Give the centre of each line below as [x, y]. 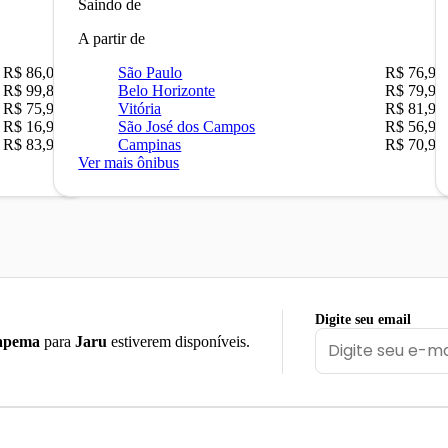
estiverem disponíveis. [178, 341]
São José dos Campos [187, 126]
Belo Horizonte [167, 90]
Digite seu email [363, 319]
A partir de [112, 38]
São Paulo [150, 72]
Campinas [150, 144]
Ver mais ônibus [129, 162]
